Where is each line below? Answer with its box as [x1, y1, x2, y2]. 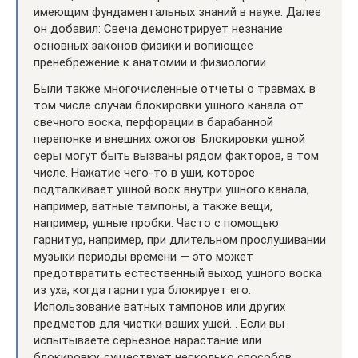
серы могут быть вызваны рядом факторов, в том [34, 149, 319, 163]
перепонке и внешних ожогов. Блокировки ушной [34, 132, 305, 146]
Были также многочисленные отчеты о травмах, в [34, 82, 316, 96]
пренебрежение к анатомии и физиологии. [34, 55, 268, 70]
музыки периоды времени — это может [34, 249, 253, 264]
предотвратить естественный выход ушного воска [34, 266, 322, 280]
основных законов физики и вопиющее [34, 38, 253, 53]
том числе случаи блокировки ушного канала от [34, 98, 304, 113]
